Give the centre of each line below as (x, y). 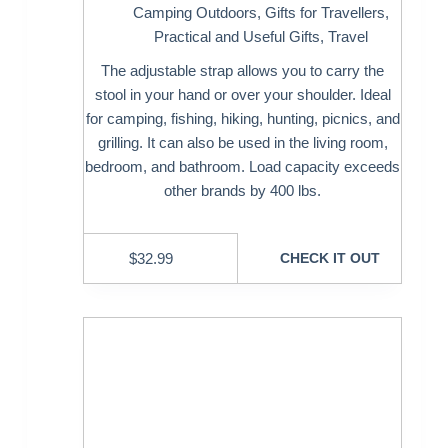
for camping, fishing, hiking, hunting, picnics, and (242, 119)
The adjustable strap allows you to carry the (243, 71)
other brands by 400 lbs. (243, 191)
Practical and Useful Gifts (237, 37)
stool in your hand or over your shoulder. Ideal (242, 95)
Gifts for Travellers (325, 13)
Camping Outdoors (195, 13)
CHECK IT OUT (329, 257)
